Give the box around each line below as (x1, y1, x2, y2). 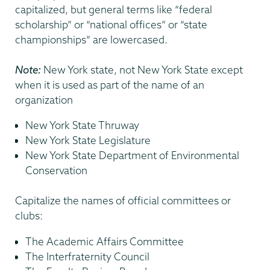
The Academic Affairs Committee (25, 234, 184, 248)
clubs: (15, 209, 43, 222)
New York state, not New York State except (41, 63, 243, 76)
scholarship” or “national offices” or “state (15, 17, 207, 31)
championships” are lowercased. (15, 33, 168, 46)
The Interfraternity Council (25, 250, 149, 263)
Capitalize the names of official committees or (15, 194, 231, 207)
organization (15, 93, 73, 106)
